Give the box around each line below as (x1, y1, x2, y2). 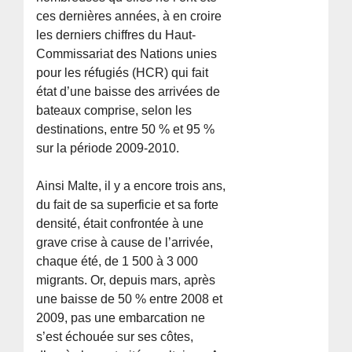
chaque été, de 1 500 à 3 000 (36, 255, 199, 269)
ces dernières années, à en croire (36, 9, 222, 24)
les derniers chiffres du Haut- (36, 28, 196, 42)
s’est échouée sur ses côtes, (36, 330, 194, 344)
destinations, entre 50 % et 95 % (36, 123, 215, 137)
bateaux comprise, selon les (36, 104, 192, 118)
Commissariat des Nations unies (36, 47, 218, 61)
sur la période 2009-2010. (36, 141, 180, 156)
